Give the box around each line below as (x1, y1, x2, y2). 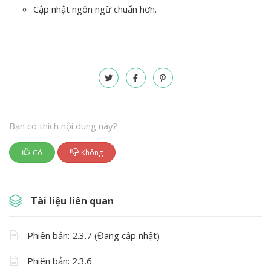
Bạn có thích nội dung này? (9, 120, 117, 132)
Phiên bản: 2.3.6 (27, 255, 92, 267)
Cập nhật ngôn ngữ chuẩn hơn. (33, 3, 157, 15)
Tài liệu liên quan (31, 194, 114, 207)
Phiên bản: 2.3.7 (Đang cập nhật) (27, 229, 160, 241)
